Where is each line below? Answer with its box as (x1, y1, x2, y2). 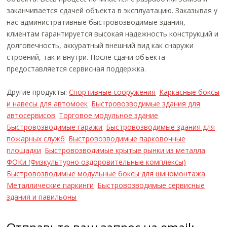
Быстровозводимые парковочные (68, 134, 186, 143)
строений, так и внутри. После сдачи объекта (7, 52, 166, 62)
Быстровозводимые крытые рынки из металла (45, 145, 206, 155)
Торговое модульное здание (59, 110, 159, 120)
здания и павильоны (7, 192, 77, 202)
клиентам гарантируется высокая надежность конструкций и (7, 29, 219, 39)
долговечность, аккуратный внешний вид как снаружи (7, 41, 194, 50)
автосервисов (7, 110, 56, 120)
